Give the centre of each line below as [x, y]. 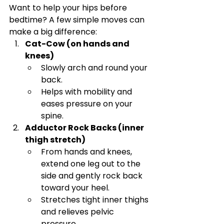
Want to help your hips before [69, 8]
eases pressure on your [88, 104]
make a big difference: [53, 32]
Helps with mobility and [87, 92]
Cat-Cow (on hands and [78, 44]
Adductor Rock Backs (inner [85, 128]
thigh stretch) [55, 140]
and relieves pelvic [78, 212]
